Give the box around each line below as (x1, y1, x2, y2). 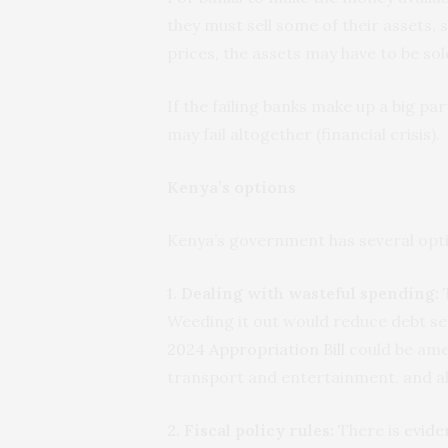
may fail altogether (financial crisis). (167, 123, 440, 144)
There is (334, 419, 404, 440)
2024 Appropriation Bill (167, 338, 345, 359)
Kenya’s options (167, 176, 296, 197)
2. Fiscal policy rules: (167, 419, 334, 440)
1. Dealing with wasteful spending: (167, 282, 439, 303)
